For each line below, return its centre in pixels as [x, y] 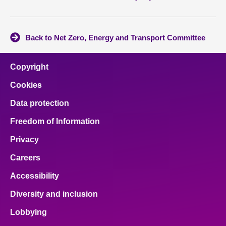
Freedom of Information [55, 121]
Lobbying [29, 212]
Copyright [29, 67]
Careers [25, 157]
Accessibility [35, 176]
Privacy [24, 139]
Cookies [26, 85]
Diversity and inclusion [54, 194]
